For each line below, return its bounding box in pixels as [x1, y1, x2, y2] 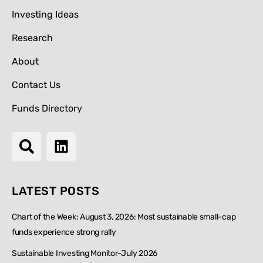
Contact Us [12, 79, 60, 90]
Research [12, 32, 53, 43]
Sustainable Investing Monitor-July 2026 [12, 248, 158, 258]
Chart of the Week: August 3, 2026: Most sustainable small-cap [12, 211, 236, 222]
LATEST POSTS [12, 183, 99, 198]
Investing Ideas [12, 8, 79, 20]
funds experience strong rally [12, 227, 116, 237]
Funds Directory [12, 102, 82, 114]
